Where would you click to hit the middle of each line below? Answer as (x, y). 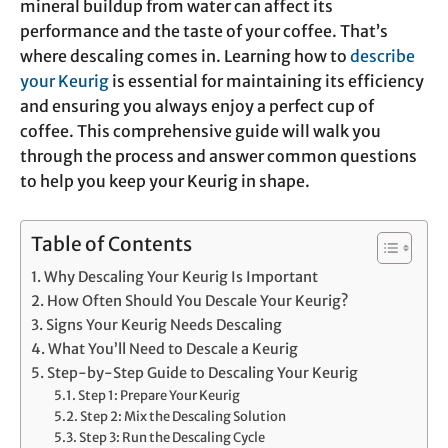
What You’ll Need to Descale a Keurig (172, 349)
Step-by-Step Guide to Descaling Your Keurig (202, 373)
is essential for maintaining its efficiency (266, 81)
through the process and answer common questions (218, 156)
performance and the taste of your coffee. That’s (204, 31)
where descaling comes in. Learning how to (185, 56)
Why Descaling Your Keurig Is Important (180, 277)
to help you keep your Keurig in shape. (165, 181)
